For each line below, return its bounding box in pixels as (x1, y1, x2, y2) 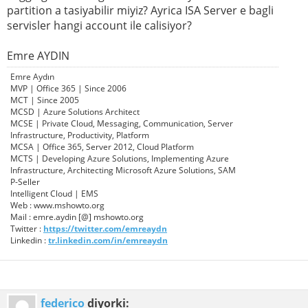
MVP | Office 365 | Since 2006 (10, 82, 126, 94)
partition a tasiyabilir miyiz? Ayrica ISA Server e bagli (7, 2, 274, 18)
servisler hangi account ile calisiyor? (7, 17, 192, 33)
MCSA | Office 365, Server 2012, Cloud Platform (10, 140, 194, 153)
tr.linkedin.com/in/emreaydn (48, 234, 168, 246)
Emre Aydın (10, 70, 54, 82)
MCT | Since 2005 (10, 93, 79, 106)
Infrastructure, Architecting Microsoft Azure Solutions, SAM (10, 164, 236, 176)
